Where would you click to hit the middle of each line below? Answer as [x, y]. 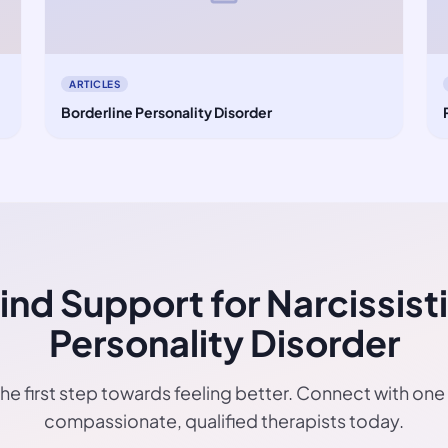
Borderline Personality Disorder [167, 112]
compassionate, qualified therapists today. [224, 420]
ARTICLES [95, 84]
